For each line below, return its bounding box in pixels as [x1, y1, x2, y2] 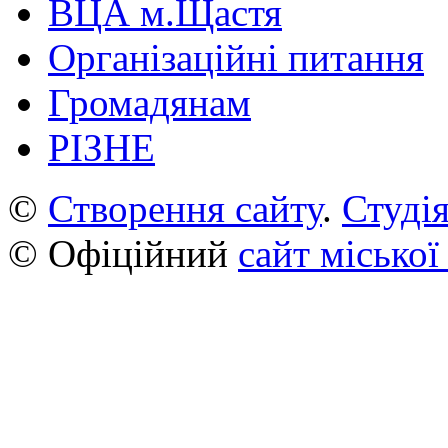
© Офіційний [8, 231, 238, 275]
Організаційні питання [48, 35, 424, 79]
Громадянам [48, 80, 251, 124]
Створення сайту [48, 186, 322, 230]
